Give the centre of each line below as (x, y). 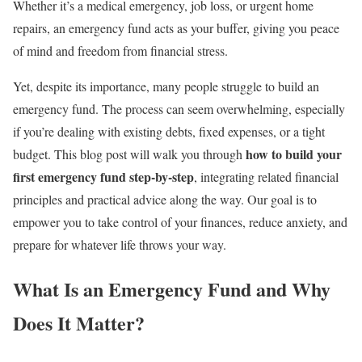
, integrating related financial (266, 177)
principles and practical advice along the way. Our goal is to (165, 200)
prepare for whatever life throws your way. (120, 245)
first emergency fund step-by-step (103, 177)
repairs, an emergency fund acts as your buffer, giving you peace (176, 28)
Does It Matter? (79, 323)
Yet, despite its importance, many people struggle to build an (166, 86)
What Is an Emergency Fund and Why (172, 289)
